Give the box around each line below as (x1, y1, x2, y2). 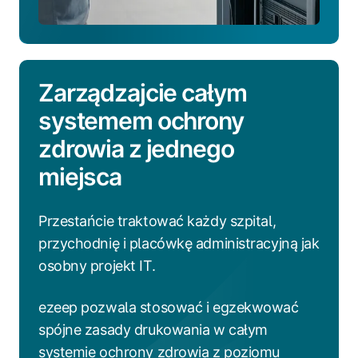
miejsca (38, 161, 121, 191)
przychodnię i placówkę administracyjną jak (38, 234, 320, 252)
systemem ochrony (38, 105, 244, 135)
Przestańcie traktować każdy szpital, (38, 212, 276, 229)
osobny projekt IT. (38, 257, 156, 274)
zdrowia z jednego (38, 133, 234, 163)
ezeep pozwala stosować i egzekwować (38, 298, 299, 316)
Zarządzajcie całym (38, 78, 247, 107)
